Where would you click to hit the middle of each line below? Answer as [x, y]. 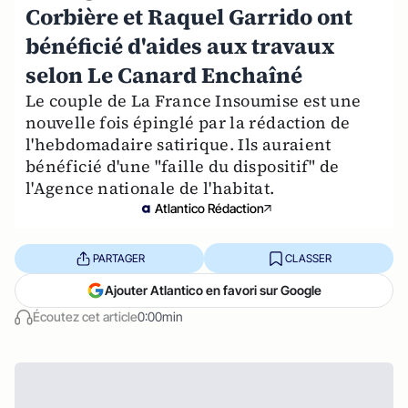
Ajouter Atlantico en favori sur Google [213, 290]
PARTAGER [118, 258]
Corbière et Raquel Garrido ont [189, 17]
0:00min [160, 316]
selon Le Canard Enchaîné [164, 75]
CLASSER [308, 258]
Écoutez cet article [85, 316]
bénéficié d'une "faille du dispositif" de [183, 166]
